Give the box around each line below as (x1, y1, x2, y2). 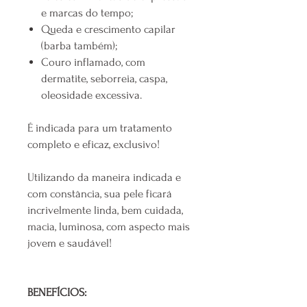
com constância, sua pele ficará (27, 187, 172, 201)
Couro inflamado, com (41, 56, 145, 69)
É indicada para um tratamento (27, 121, 172, 135)
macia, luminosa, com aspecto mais (27, 220, 190, 234)
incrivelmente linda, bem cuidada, (27, 204, 183, 217)
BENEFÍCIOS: (27, 286, 86, 299)
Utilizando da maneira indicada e (27, 171, 181, 184)
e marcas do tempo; (41, 6, 133, 20)
